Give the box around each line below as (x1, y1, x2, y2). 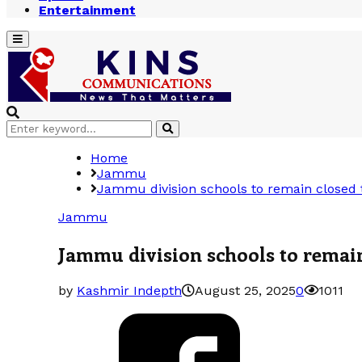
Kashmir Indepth (77, 282, 182, 298)
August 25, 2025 (195, 282, 296, 298)
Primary (12, 32, 52, 44)
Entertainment (39, 2, 136, 18)
